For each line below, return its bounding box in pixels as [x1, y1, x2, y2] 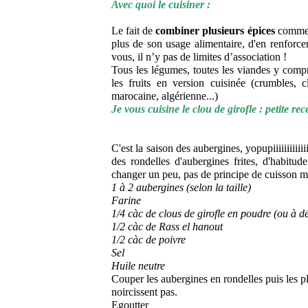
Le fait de [111, 25, 156, 36]
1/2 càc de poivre [111, 234, 186, 245]
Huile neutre [111, 260, 165, 272]
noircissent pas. [111, 286, 177, 298]
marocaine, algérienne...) [111, 90, 218, 102]
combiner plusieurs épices [155, 25, 275, 36]
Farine [111, 195, 141, 206]
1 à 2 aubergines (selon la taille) [111, 181, 251, 193]
